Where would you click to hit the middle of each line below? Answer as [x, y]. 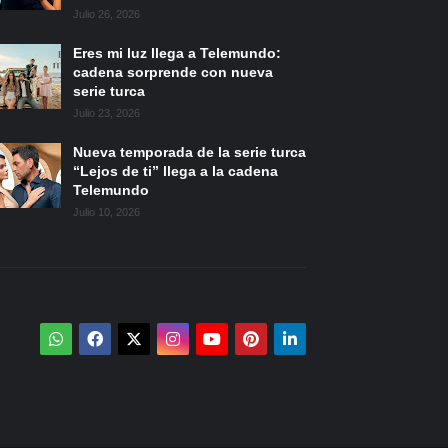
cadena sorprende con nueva [173, 72]
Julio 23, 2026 [106, 113]
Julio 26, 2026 [106, 14]
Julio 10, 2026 [106, 212]
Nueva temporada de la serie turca [189, 152]
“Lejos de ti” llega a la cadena [175, 171]
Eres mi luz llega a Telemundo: [177, 53]
